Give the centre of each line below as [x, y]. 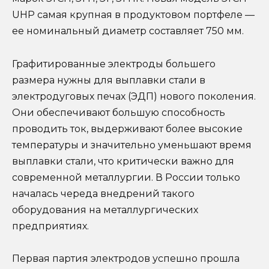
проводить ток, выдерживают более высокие [127, 128]
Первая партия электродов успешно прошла [126, 258]
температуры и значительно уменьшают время [132, 145]
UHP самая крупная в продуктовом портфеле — [133, 15]
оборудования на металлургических [105, 210]
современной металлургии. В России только [126, 177]
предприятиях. [50, 226]
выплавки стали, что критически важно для [123, 161]
